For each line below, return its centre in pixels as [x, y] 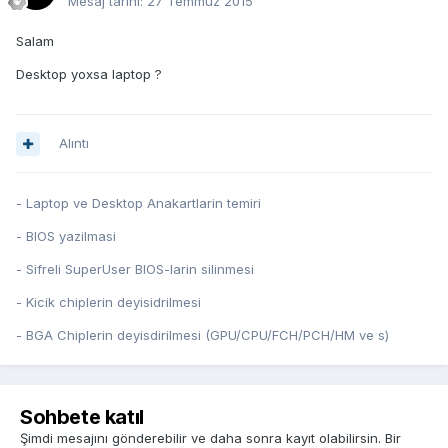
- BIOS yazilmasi [66, 236]
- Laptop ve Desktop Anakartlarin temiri [138, 203]
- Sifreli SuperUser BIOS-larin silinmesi [135, 269]
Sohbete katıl [82, 417]
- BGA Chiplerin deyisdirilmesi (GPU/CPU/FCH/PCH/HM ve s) [202, 335]
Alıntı [74, 143]
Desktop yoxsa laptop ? [89, 74]
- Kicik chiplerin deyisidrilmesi [108, 302]
